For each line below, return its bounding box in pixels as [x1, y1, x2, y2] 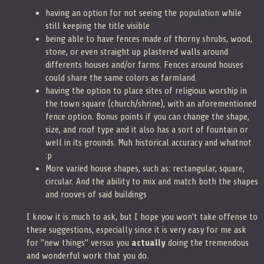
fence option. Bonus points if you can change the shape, [45, 111, 249, 122]
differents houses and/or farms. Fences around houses [45, 59, 243, 70]
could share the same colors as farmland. [45, 72, 197, 83]
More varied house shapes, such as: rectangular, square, [45, 163, 245, 174]
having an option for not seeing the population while [45, 7, 242, 18]
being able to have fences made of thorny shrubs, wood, [45, 33, 252, 44]
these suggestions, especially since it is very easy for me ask [27, 224, 246, 235]
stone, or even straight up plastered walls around [45, 46, 228, 57]
